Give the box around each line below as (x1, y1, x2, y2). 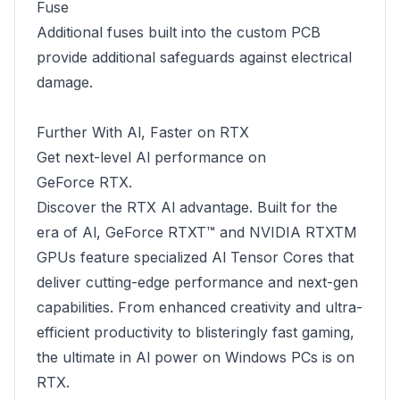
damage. (37, 73, 93, 91)
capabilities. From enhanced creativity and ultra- (37, 298, 362, 316)
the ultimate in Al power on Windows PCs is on (37, 348, 354, 366)
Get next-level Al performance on (37, 148, 266, 166)
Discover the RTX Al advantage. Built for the (37, 198, 337, 216)
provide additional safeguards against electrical (37, 48, 352, 66)
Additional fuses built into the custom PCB (37, 23, 321, 41)
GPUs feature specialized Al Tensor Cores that (37, 248, 354, 266)
